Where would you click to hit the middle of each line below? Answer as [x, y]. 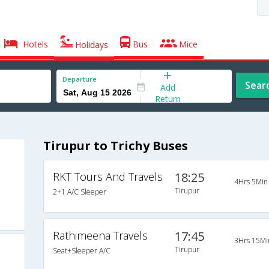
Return [168, 98]
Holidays [91, 45]
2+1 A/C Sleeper [79, 192]
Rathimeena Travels [100, 236]
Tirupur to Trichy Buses [115, 146]
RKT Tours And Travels [107, 177]
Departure [80, 79]
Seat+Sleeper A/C [81, 251]
